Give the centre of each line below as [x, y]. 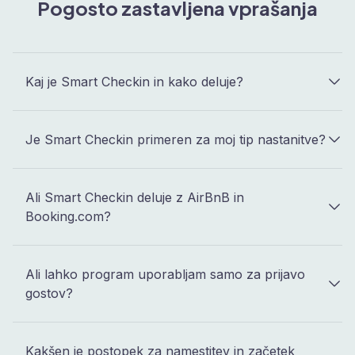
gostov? [49, 294]
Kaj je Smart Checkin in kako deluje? [134, 82]
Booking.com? [68, 217]
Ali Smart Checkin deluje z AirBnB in [135, 198]
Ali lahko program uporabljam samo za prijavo [165, 275]
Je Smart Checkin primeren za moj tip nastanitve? [176, 140]
